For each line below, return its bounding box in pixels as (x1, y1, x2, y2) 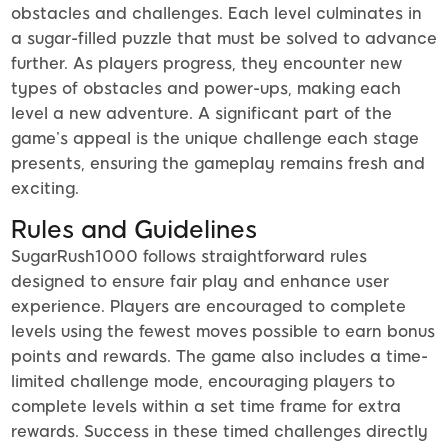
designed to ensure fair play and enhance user (11, 272, 389, 292)
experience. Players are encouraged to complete (11, 297, 406, 317)
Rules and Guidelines (11, 215, 257, 245)
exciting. (11, 179, 79, 199)
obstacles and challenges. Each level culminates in (11, 4, 422, 24)
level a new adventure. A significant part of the (11, 104, 392, 124)
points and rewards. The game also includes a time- (11, 347, 428, 367)
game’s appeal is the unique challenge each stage (11, 129, 419, 149)
